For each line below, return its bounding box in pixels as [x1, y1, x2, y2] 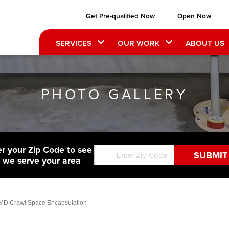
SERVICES [55, 37, 91, 49]
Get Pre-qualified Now [85, 10, 155, 21]
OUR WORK [117, 37, 159, 49]
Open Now [177, 10, 211, 21]
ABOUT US [185, 37, 224, 49]
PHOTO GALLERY [40, 83, 189, 104]
